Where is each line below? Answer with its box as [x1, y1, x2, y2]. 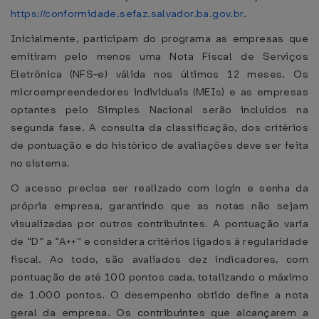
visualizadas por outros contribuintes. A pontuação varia [11, 216, 308, 231]
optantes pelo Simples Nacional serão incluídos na [11, 103, 308, 117]
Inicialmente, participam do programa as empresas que [11, 31, 308, 46]
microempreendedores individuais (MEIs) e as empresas [11, 85, 308, 99]
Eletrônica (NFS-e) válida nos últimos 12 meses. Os [11, 67, 308, 81]
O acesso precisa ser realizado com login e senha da [11, 181, 308, 195]
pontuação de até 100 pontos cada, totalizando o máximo [11, 270, 308, 284]
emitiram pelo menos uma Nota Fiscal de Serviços [11, 49, 308, 63]
